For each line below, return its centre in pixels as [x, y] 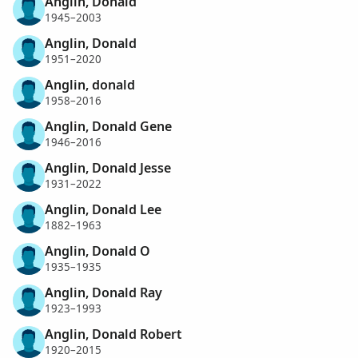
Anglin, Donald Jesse [108, 167]
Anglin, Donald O [97, 251]
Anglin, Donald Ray [103, 292]
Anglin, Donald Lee [103, 209]
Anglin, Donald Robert [113, 334]
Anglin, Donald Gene [108, 126]
